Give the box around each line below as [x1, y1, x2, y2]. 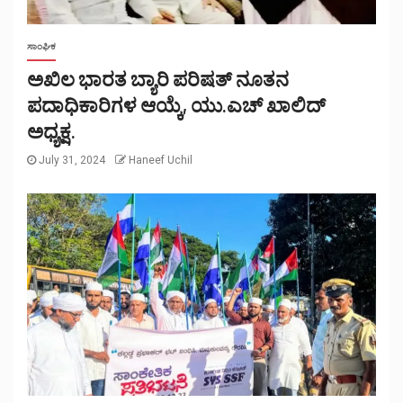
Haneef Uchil [129, 153, 193, 166]
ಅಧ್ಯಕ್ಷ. [27, 118, 76, 142]
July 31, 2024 [36, 153, 108, 166]
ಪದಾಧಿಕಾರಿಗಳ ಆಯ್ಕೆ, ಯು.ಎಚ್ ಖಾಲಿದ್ [27, 92, 326, 116]
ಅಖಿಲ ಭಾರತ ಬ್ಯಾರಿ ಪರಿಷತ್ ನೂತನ [27, 66, 289, 90]
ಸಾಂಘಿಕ [27, 40, 56, 51]
